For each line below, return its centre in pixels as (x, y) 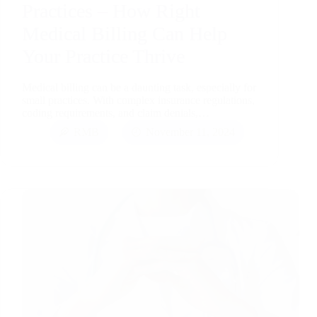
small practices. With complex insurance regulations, (138, 100)
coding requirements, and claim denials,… (116, 113)
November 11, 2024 (190, 132)
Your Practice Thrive (103, 57)
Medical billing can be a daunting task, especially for (139, 87)
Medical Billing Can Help (125, 34)
